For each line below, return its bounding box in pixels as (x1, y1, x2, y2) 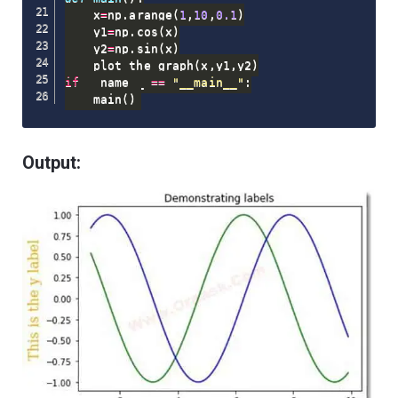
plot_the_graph (64, 59, 195, 73)
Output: (22, 152, 81, 174)
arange (129, 8, 173, 22)
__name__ (78, 76, 151, 90)
